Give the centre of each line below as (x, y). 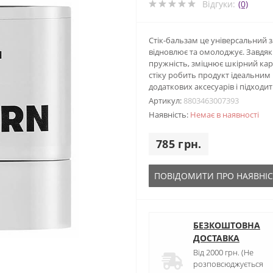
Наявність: (169, 114)
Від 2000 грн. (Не (223, 252)
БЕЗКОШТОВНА (227, 225)
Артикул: (166, 100)
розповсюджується (228, 264)
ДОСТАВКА (216, 238)
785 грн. (179, 144)
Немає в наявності (225, 114)
